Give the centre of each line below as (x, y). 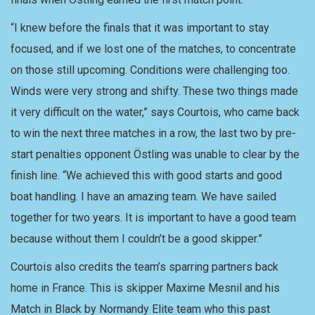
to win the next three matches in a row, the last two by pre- (153, 133)
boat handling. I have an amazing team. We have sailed (143, 197)
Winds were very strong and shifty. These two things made (154, 91)
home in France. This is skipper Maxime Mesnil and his (145, 288)
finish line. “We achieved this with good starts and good (146, 175)
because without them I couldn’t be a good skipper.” (136, 239)
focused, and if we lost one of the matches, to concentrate (153, 49)
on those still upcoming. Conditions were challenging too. (150, 70)
